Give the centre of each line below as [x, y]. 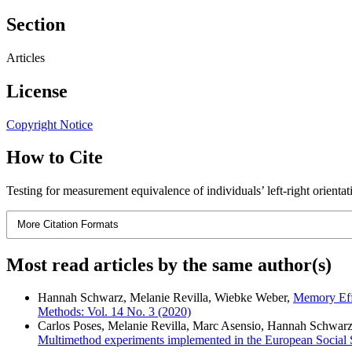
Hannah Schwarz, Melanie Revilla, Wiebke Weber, [165, 298]
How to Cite [55, 158]
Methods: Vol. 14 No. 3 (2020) [114, 312]
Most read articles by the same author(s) [169, 264]
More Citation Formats [68, 225]
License [37, 91]
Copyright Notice [49, 124]
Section [36, 24]
